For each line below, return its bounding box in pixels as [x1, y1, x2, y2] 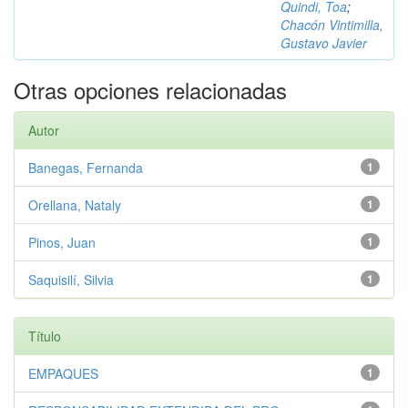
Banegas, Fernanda [28, 158, 143, 177]
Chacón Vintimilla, [280, 15, 383, 34]
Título [28, 327, 61, 345]
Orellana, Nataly [28, 196, 121, 214]
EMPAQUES [28, 364, 98, 382]
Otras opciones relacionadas [14, 74, 287, 106]
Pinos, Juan [28, 233, 96, 251]
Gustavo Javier [280, 34, 367, 52]
